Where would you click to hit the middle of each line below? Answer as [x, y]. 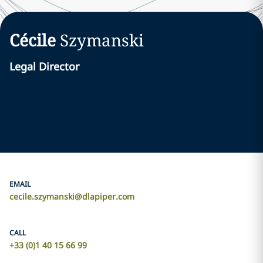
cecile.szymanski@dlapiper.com [72, 196]
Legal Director [44, 66]
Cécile [33, 40]
